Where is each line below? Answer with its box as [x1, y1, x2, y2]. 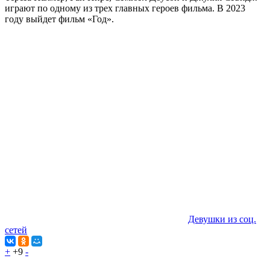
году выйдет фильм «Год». [5, 14, 114, 25]
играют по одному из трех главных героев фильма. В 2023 [5, 3, 245, 14]
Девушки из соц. [188, 214, 256, 225]
